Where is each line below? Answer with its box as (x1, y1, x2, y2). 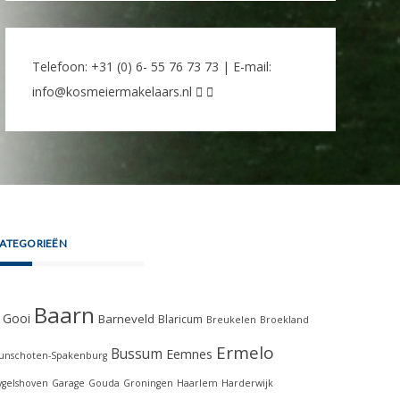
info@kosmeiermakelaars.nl (32, 82, 192, 100)
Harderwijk (221, 376, 273, 389)
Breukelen (206, 312, 256, 326)
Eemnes (166, 345, 212, 362)
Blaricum (158, 311, 203, 327)
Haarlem (177, 376, 218, 389)
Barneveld (98, 310, 154, 327)
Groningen (123, 376, 173, 389)
